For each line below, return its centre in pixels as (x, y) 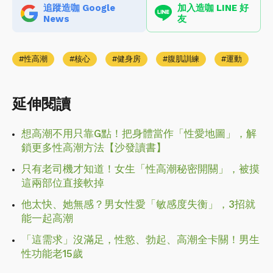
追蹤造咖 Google (79, 8)
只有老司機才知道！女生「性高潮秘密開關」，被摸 (140, 169)
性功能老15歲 (52, 254)
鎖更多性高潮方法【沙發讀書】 (94, 148)
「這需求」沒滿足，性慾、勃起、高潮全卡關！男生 (140, 240)
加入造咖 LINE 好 (213, 8)
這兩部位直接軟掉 (63, 183)
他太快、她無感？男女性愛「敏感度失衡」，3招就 (138, 204)
